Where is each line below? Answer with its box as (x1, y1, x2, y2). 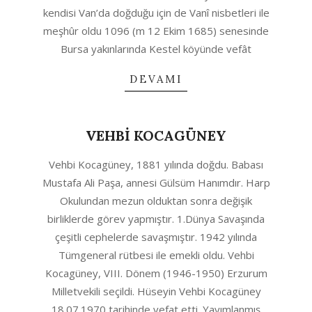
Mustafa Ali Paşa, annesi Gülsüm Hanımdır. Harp (42, 175, 270, 189)
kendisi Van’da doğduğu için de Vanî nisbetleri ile (42, 6, 270, 19)
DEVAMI (130, 72, 182, 86)
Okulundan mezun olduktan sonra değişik (60, 194, 252, 208)
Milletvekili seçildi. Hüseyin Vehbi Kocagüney (51, 284, 261, 298)
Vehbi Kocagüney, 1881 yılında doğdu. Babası (49, 157, 263, 171)
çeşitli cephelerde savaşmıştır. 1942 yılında (55, 230, 257, 244)
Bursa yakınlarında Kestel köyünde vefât (61, 42, 251, 56)
